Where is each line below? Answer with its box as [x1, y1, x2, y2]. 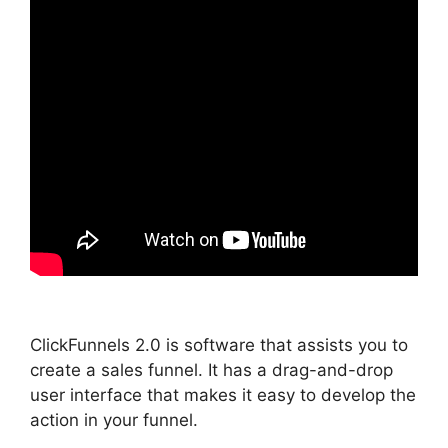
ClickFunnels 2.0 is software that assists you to [30, 335, 408, 356]
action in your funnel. [30, 410, 198, 431]
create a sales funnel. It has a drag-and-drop [30, 360, 393, 381]
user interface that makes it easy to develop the [30, 385, 416, 406]
